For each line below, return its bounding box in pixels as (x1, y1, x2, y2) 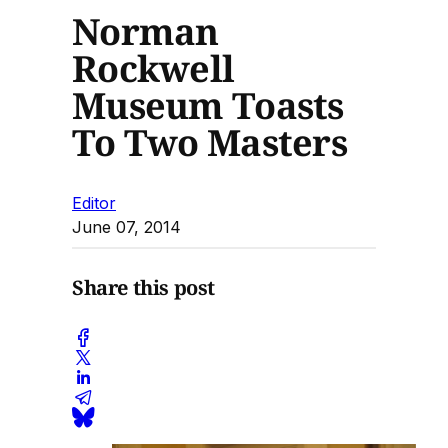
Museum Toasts (72, 80, 344, 130)
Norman (72, 6, 219, 56)
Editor (72, 192, 116, 213)
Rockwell (72, 43, 235, 93)
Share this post (72, 274, 215, 302)
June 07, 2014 (72, 216, 181, 237)
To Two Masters (72, 117, 347, 167)
